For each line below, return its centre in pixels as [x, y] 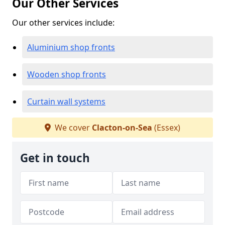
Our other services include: [63, 23]
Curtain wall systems [66, 101]
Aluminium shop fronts [71, 47]
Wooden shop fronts [67, 74]
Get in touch [55, 158]
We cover [72, 128]
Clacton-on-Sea [122, 128]
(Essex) [166, 128]
